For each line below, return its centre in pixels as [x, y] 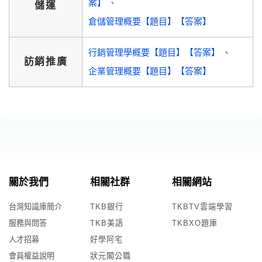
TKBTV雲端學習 [202, 207]
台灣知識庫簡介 [36, 207]
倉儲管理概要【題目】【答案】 [150, 21]
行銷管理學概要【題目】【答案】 [155, 52]
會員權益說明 [32, 256]
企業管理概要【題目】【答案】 [150, 71]
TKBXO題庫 [194, 223]
